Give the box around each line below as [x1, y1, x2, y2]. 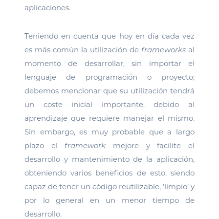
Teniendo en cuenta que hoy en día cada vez [24, 31, 195, 41]
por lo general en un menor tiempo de [24, 196, 195, 205]
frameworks [141, 45, 186, 54]
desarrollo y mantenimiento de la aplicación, [24, 154, 195, 164]
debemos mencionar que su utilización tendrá [24, 86, 195, 95]
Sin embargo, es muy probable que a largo [24, 127, 195, 136]
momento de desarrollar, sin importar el [24, 59, 195, 68]
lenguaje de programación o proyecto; [24, 72, 195, 82]
